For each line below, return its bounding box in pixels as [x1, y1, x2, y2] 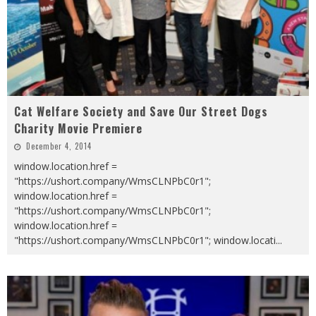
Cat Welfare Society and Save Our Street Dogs [14, 103, 268, 121]
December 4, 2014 [26, 140, 92, 152]
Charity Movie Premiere [14, 120, 142, 138]
